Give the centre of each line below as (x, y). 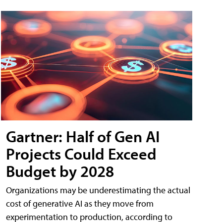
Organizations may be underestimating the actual (98, 190)
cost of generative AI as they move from (80, 203)
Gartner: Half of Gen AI (83, 136)
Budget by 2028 (60, 171)
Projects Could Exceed (81, 153)
